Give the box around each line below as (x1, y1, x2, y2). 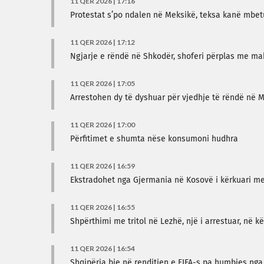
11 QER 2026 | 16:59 (70, 161, 135, 170)
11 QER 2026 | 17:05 (70, 79, 135, 88)
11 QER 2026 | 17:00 (70, 120, 135, 129)
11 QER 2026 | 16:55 (70, 203, 135, 212)
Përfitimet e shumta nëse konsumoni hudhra (70, 135, 238, 143)
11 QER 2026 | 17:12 (70, 38, 135, 47)
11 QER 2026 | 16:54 (70, 244, 135, 253)
